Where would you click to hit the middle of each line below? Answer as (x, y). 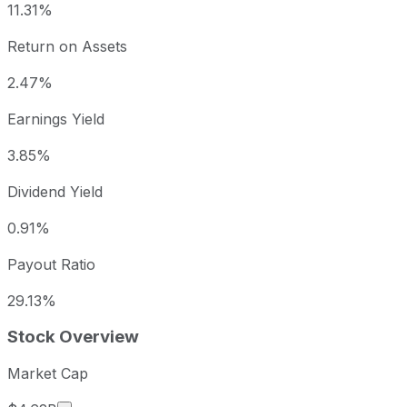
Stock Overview (73, 337)
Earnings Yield (56, 119)
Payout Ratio (51, 265)
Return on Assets (67, 47)
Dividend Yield (55, 192)
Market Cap (48, 373)
